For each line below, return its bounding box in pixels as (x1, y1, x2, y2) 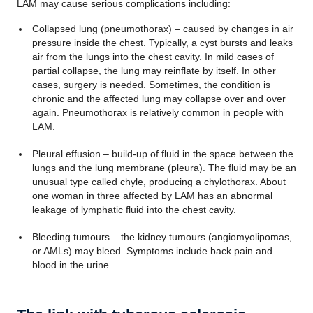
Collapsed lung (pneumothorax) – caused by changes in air (31, 23, 293, 34)
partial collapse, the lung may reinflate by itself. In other (31, 65, 276, 76)
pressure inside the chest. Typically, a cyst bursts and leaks (31, 37, 293, 48)
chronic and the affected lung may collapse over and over (31, 93, 286, 104)
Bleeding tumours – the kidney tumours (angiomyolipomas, (31, 231, 292, 242)
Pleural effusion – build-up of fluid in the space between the (31, 148, 293, 159)
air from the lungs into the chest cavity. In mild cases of (31, 51, 274, 62)
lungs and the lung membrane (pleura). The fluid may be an (31, 162, 296, 173)
